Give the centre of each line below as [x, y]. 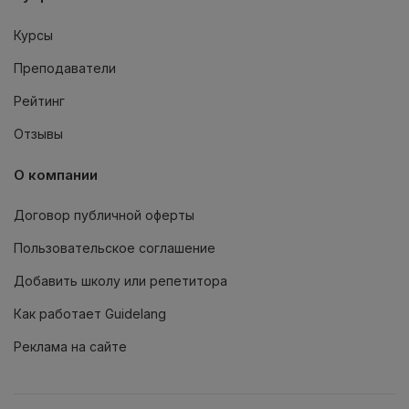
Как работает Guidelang [90, 314]
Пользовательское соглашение [115, 248]
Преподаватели [65, 68]
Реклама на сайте [70, 347]
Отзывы [38, 134]
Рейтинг [39, 101]
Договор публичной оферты [104, 215]
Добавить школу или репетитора [121, 281]
